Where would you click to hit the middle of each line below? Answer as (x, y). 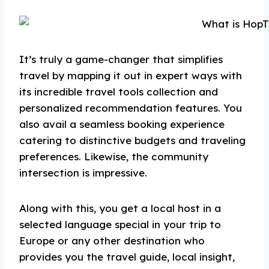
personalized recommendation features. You (131, 108)
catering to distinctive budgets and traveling (132, 140)
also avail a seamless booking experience (122, 124)
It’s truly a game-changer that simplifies (121, 59)
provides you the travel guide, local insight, (127, 257)
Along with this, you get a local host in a (120, 208)
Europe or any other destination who (112, 240)
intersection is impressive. (83, 173)
